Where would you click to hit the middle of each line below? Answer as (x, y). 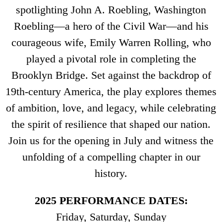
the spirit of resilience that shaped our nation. (111, 124)
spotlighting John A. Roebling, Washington (111, 9)
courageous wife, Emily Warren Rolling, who (111, 42)
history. (111, 173)
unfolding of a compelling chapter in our (111, 157)
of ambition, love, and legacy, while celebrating (111, 108)
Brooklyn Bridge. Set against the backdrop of (111, 75)
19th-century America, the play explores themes (111, 91)
